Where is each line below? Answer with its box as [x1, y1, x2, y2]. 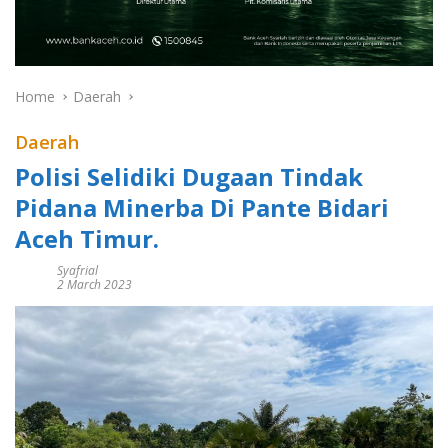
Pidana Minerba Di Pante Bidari [15, 191, 389, 225]
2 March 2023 [57, 276, 132, 294]
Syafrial [57, 262, 98, 280]
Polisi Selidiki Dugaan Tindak [15, 160, 363, 194]
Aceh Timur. [15, 222, 159, 256]
